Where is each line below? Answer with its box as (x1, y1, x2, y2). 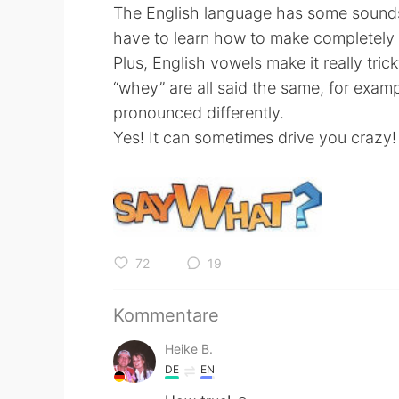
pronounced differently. (113, 103, 284, 122)
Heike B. (165, 341, 213, 357)
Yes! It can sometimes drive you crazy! (113, 128, 396, 147)
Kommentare (113, 305, 219, 327)
